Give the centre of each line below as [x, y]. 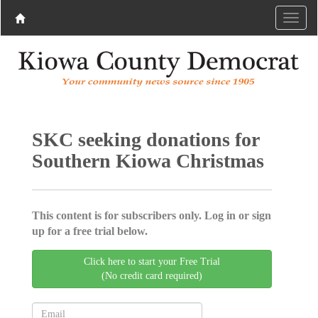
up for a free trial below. [89, 231]
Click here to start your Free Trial [152, 261]
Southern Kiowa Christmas [148, 160]
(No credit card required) [152, 275]
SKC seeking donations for [145, 139]
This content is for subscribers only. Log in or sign [151, 215]
